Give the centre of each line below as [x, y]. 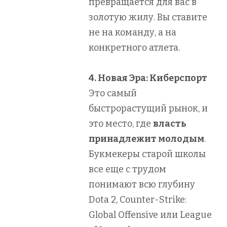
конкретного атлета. [134, 47]
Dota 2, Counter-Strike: [138, 199]
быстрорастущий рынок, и [148, 108]
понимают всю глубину [142, 184]
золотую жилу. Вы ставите [148, 17]
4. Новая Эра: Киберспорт [148, 78]
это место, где [121, 123]
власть [170, 123]
